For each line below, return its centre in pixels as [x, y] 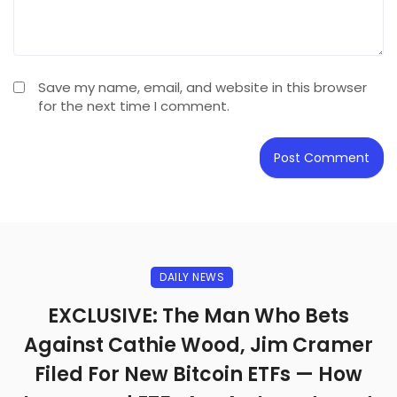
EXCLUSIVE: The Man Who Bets [198, 315]
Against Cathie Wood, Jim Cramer [198, 345]
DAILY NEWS [192, 276]
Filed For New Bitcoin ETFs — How [198, 374]
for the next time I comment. [134, 105]
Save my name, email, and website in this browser [202, 87]
